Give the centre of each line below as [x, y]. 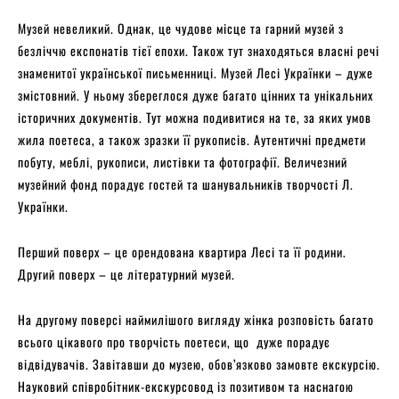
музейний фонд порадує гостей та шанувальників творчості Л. [186, 184]
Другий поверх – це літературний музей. [126, 274]
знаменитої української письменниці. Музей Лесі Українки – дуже [195, 73]
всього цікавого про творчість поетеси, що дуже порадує [174, 342]
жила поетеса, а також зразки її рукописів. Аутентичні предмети [192, 140]
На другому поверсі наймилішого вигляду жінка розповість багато [196, 320]
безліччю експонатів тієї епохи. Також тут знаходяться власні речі [199, 51]
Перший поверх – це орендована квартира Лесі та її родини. [182, 252]
